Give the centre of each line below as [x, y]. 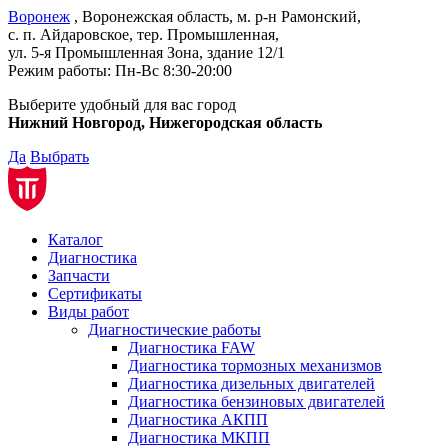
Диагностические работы [174, 329]
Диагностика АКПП [198, 419]
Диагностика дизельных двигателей [251, 383]
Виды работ [88, 311]
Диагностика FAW [191, 347]
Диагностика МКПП [199, 437]
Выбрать [59, 156]
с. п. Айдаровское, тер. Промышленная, [143, 34]
